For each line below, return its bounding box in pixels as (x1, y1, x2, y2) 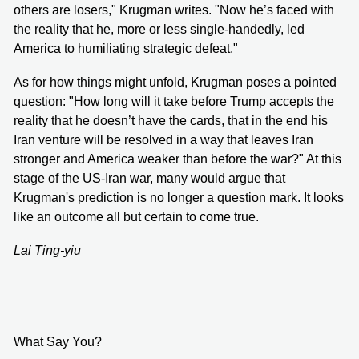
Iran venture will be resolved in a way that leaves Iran (14, 133, 313, 147)
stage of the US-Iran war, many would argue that (14, 171, 285, 186)
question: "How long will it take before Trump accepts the (14, 95, 334, 109)
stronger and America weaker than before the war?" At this (14, 152, 341, 167)
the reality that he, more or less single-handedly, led (14, 22, 305, 37)
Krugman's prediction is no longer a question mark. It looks (14, 191, 344, 205)
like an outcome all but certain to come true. (14, 210, 259, 224)
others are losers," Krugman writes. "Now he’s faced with (14, 3, 334, 18)
